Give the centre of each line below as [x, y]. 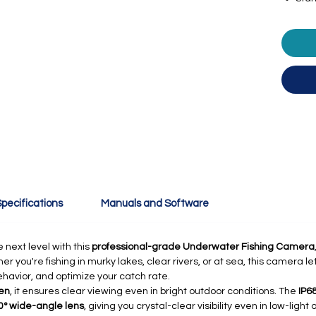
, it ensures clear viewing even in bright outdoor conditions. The [154, 291]
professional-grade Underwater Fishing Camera [203, 247]
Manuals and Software [155, 203]
